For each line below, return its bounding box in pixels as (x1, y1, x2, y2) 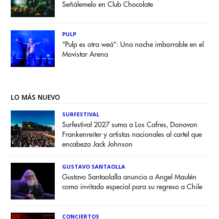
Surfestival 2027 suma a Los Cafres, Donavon (62, 121, 198, 129)
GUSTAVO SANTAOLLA (62, 163, 126, 171)
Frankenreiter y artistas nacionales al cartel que (62, 131, 202, 139)
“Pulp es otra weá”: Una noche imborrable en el (62, 41, 204, 49)
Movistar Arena (62, 51, 109, 59)
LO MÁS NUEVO (11, 92, 61, 102)
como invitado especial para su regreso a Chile (62, 183, 203, 191)
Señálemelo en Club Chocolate (62, 1, 153, 9)
